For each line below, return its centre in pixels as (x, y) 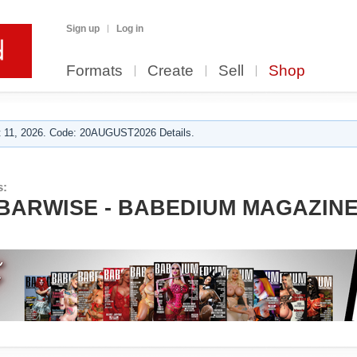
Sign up (83, 29)
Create (171, 71)
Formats (94, 71)
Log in (130, 29)
